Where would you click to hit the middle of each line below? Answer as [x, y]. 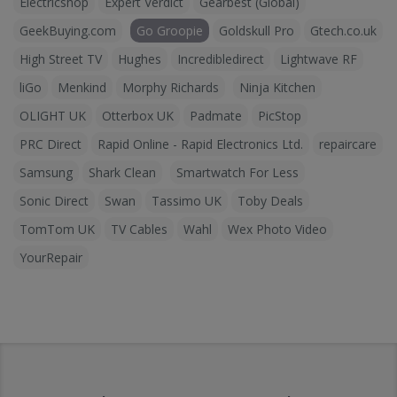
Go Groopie [170, 31]
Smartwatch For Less [237, 172]
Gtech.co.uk [343, 31]
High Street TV [61, 59]
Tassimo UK [187, 201]
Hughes [140, 59]
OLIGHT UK [53, 116]
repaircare [348, 144]
